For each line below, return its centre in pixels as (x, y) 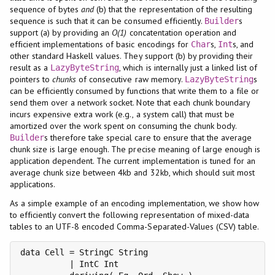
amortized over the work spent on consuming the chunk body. (123, 126)
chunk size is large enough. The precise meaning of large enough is (135, 149)
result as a (30, 68)
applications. (32, 184)
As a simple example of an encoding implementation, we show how (134, 203)
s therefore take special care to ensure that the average (148, 138)
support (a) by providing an (61, 33)
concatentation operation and (182, 33)
